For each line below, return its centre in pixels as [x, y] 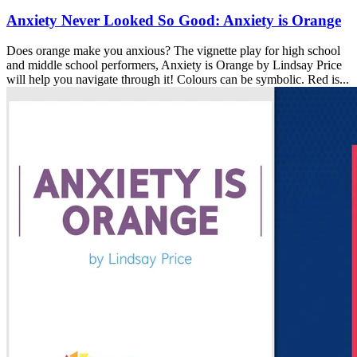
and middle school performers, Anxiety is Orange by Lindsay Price [174, 65]
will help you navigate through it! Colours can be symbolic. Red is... [178, 80]
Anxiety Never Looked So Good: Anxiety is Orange [174, 20]
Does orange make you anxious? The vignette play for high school [173, 51]
